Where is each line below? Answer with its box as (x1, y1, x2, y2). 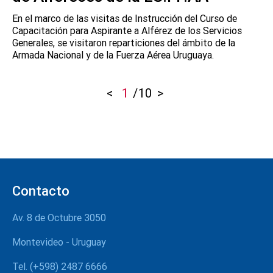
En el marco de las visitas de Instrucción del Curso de (12, 12, 237, 24)
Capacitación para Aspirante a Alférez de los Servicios (12, 24, 242, 37)
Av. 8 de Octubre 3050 (12, 211, 106, 224)
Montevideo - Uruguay (12, 235, 106, 248)
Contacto (12, 182, 69, 199)
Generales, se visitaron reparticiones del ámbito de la (12, 36, 235, 49)
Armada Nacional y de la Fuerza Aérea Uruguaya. (12, 48, 214, 61)
